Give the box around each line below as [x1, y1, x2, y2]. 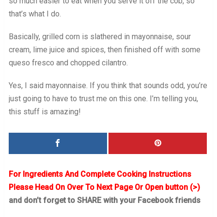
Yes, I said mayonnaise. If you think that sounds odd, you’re [8, 81, 207, 91]
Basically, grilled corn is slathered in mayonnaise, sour [8, 32, 191, 42]
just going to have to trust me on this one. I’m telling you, [8, 94, 198, 104]
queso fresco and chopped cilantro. [8, 58, 128, 68]
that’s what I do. [8, 9, 61, 19]
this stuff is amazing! [8, 107, 81, 117]
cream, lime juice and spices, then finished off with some [8, 45, 201, 55]
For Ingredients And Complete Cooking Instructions [8, 170, 191, 179]
